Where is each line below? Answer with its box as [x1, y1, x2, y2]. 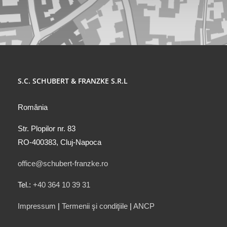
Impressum [17, 202, 56, 211]
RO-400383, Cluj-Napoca [17, 138, 101, 147]
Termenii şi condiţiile [61, 202, 128, 211]
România [17, 103, 48, 112]
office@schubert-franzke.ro [17, 159, 108, 168]
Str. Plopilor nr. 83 [17, 124, 75, 133]
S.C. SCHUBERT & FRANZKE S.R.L [17, 76, 128, 86]
